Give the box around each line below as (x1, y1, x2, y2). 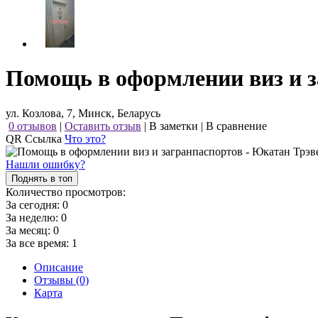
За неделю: (6, 211, 61, 224)
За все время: (6, 236, 72, 249)
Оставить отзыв (65, 119, 141, 132)
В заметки (149, 119, 198, 132)
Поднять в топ (11, 172, 72, 184)
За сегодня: (6, 198, 62, 211)
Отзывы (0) (34, 273, 89, 286)
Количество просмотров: (6, 185, 126, 198)
